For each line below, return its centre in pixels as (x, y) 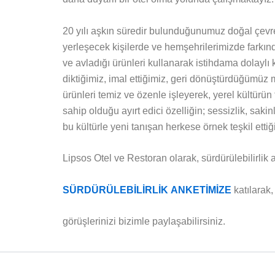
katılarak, (254, 190)
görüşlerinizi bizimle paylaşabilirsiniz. (144, 222)
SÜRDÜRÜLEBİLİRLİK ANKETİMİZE (147, 190)
